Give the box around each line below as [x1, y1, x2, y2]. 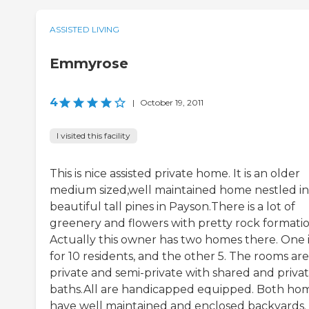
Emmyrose [50, 55, 128, 72]
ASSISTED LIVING [50, 24, 119, 35]
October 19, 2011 [140, 97, 203, 108]
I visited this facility [57, 130, 130, 141]
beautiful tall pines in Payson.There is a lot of [50, 200, 295, 214]
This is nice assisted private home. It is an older [50, 167, 300, 181]
